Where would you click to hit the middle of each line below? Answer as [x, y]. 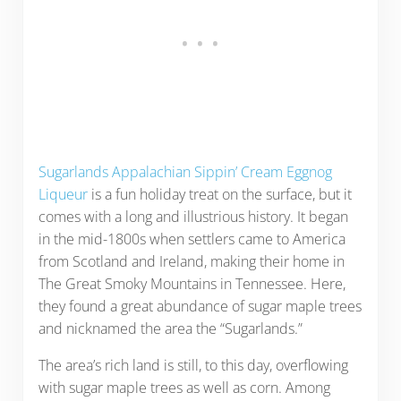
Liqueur [63, 195]
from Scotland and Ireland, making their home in [191, 262]
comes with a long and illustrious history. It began [193, 217]
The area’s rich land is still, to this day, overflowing [193, 366]
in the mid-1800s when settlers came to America [192, 239]
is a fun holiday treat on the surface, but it [219, 195]
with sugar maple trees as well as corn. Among [184, 388]
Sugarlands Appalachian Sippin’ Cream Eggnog [185, 172]
